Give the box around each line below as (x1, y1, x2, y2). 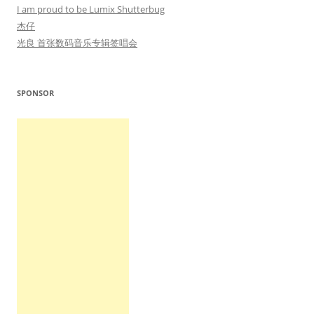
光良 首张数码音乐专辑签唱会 (17, 36, 137, 49)
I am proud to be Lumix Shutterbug (17, 2, 165, 15)
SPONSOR (17, 87, 54, 98)
